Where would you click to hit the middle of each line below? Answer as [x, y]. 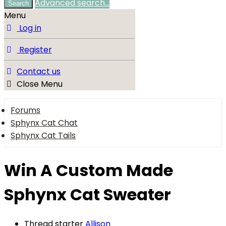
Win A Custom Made [89, 170]
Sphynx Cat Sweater [88, 194]
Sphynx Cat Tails [43, 136]
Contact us [39, 72]
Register [34, 50]
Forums [25, 110]
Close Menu [40, 84]
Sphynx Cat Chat [44, 123]
